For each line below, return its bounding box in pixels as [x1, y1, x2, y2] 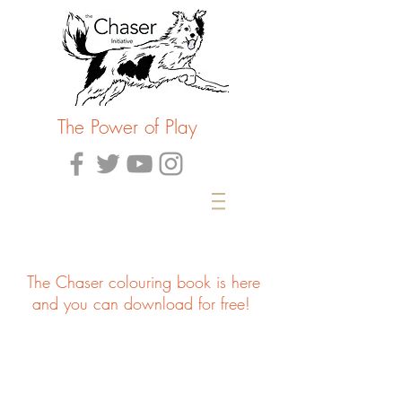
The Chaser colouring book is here [27, 271, 260, 293]
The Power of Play [57, 115, 197, 139]
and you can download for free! [31, 293, 256, 314]
